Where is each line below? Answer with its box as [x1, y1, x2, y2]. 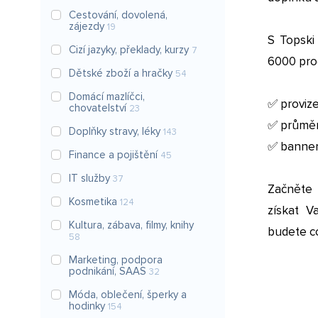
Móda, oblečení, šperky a [69, 288, 187, 301]
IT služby [69, 172, 113, 185]
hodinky [69, 300, 108, 312]
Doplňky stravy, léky [69, 125, 163, 138]
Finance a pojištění [69, 148, 160, 161]
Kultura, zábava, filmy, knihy [69, 219, 194, 231]
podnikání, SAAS [69, 265, 149, 278]
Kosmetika [69, 195, 120, 208]
